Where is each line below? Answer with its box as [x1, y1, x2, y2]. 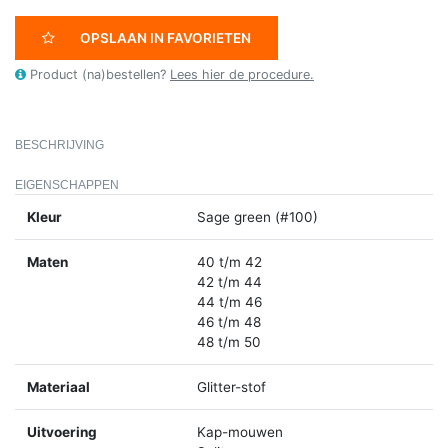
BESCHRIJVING [15, 138, 104, 153]
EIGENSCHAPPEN [15, 178, 119, 193]
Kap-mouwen [197, 424, 283, 441]
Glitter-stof [197, 379, 266, 396]
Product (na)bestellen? [26, 67, 170, 83]
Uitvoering [27, 424, 97, 441]
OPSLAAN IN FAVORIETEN [80, 30, 251, 47]
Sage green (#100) [197, 209, 318, 226]
